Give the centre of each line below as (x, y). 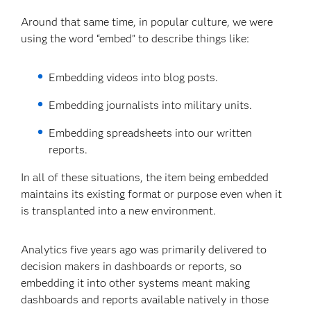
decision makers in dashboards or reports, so (132, 266)
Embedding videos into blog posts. (133, 77)
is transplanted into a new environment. (119, 211)
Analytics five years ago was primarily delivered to (144, 250)
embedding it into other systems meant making (136, 283)
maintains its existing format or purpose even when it (152, 194)
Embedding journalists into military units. (150, 105)
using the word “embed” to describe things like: (135, 39)
